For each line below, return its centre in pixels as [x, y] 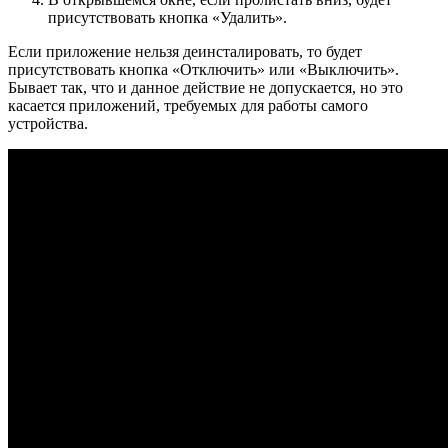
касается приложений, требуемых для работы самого [188, 105]
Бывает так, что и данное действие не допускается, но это [205, 87]
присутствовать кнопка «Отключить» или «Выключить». [203, 69]
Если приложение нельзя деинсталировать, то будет [185, 51]
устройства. [48, 123]
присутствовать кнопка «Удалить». [167, 17]
